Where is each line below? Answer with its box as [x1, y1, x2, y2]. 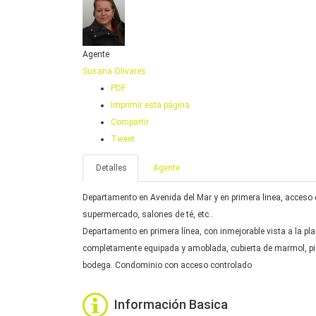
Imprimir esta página [111, 99, 190, 110]
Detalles [94, 162, 127, 173]
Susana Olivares [83, 66, 146, 76]
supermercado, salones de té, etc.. [83, 209, 213, 219]
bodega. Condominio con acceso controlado [83, 260, 252, 270]
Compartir [111, 116, 149, 127]
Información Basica [114, 296, 228, 312]
